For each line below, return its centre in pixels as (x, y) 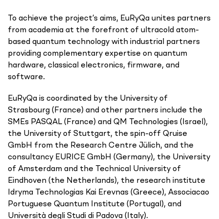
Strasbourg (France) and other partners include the (105, 110)
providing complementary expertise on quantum (98, 54)
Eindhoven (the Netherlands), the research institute (107, 181)
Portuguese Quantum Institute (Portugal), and (95, 204)
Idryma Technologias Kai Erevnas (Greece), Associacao (109, 193)
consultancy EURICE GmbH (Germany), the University (109, 157)
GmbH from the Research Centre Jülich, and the (101, 146)
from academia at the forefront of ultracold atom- (103, 30)
